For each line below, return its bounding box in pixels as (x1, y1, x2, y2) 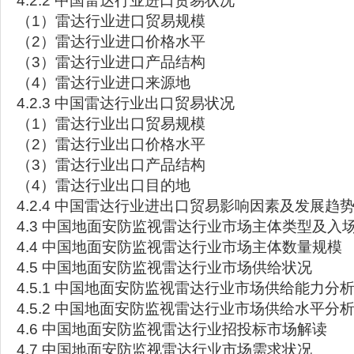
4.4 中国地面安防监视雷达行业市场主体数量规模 (17, 239, 342, 255)
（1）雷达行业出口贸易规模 (17, 115, 205, 132)
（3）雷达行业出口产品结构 (17, 156, 205, 173)
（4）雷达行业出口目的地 (17, 177, 190, 194)
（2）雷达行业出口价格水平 (17, 136, 205, 153)
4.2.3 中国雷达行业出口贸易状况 (17, 95, 235, 111)
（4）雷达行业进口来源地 (17, 74, 190, 91)
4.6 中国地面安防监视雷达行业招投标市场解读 (17, 321, 327, 337)
